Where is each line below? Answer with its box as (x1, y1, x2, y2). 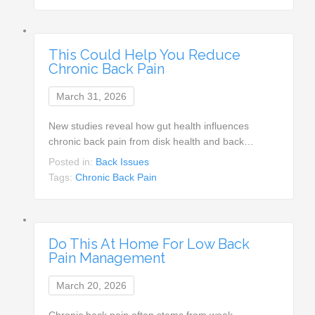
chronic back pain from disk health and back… (49, 135, 255, 147)
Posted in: (49, 155, 96, 167)
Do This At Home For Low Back (49, 235, 250, 252)
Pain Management (49, 249, 166, 266)
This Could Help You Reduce (49, 46, 241, 63)
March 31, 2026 (56, 90, 127, 102)
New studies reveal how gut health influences (49, 120, 250, 131)
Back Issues (96, 155, 150, 167)
